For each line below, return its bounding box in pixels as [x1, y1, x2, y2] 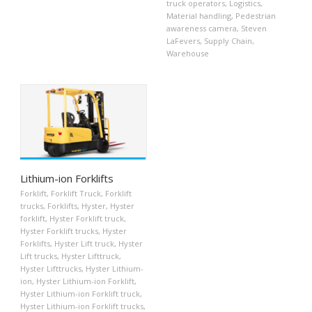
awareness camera [166, 22, 237, 33]
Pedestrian [235, 10, 276, 21]
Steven [241, 22, 267, 33]
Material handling [166, 10, 231, 21]
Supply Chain [204, 35, 252, 46]
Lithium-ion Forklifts [20, 171, 114, 186]
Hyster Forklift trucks [20, 226, 98, 237]
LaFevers [166, 35, 200, 46]
